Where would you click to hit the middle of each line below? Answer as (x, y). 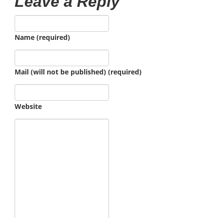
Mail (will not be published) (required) (78, 72)
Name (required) (42, 37)
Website (28, 106)
